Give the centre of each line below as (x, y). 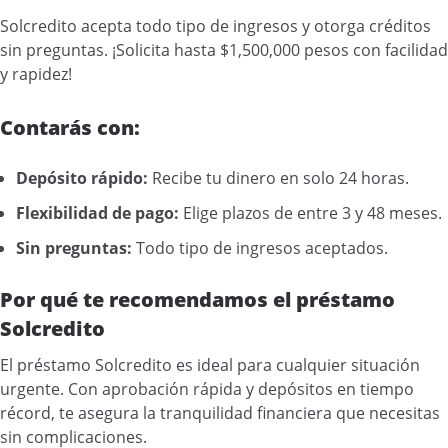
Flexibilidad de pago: (97, 213)
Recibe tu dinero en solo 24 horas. (278, 178)
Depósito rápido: (82, 178)
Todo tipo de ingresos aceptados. (260, 248)
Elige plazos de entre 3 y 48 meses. (310, 213)
